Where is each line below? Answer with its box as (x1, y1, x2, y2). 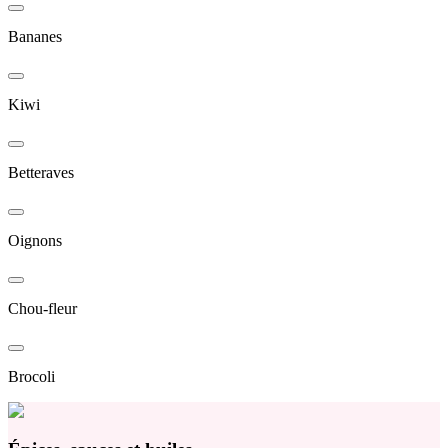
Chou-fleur (8, 300, 77, 318)
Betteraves (8, 164, 74, 182)
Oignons (8, 232, 62, 250)
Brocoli (8, 368, 55, 386)
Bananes (8, 28, 62, 46)
